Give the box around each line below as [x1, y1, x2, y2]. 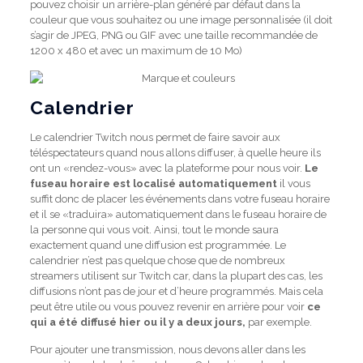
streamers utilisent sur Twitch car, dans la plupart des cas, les [29, 270, 322, 282]
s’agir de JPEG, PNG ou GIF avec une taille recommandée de [29, 29, 318, 41]
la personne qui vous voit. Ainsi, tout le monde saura [29, 224, 279, 236]
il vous [276, 177, 310, 190]
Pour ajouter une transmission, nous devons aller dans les [29, 344, 305, 356]
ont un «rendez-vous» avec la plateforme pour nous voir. [29, 162, 305, 174]
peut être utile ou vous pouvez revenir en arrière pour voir [29, 301, 307, 313]
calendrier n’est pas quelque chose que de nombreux [29, 254, 285, 267]
